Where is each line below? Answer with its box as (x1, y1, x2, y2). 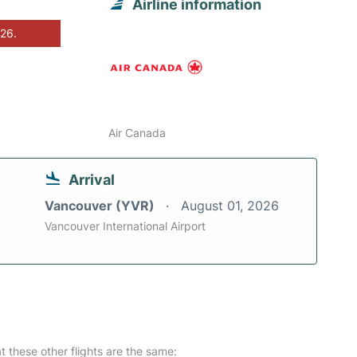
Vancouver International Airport (45, 219, 206, 233)
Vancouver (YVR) (45, 198, 158, 214)
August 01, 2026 (181, 198, 279, 214)
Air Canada (108, 126, 167, 140)
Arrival (69, 171, 115, 189)
